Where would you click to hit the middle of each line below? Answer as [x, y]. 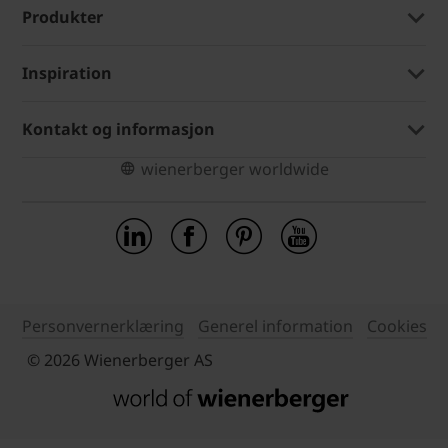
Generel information [275, 326]
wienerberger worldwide [234, 169]
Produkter [62, 17]
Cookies [396, 326]
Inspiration [67, 73]
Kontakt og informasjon [118, 129]
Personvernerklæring [102, 326]
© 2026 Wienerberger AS [119, 360]
